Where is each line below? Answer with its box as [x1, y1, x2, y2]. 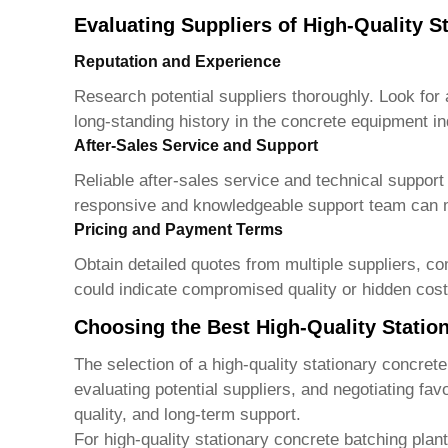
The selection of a [73, 355, 212, 375]
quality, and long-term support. [73, 405, 301, 425]
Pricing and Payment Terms [73, 221, 283, 239]
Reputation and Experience [73, 53, 281, 71]
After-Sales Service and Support [73, 137, 318, 155]
